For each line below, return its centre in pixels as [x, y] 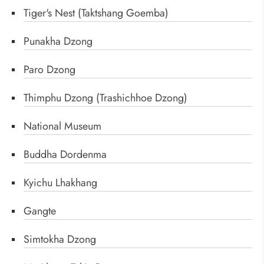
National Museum [62, 126]
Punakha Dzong [58, 42]
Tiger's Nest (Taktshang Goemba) [96, 13]
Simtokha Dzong [60, 240]
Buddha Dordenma [65, 155]
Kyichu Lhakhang [60, 183]
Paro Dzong [49, 70]
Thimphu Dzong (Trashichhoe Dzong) [105, 98]
